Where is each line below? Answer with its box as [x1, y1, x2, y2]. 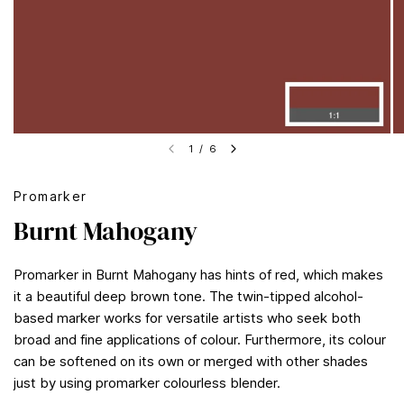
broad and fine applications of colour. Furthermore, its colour [14, 331, 386, 348]
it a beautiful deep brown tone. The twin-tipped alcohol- [14, 288, 363, 305]
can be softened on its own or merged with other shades [14, 353, 368, 370]
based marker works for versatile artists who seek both [14, 309, 361, 326]
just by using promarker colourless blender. [14, 374, 280, 391]
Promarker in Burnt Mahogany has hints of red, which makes [14, 266, 383, 283]
